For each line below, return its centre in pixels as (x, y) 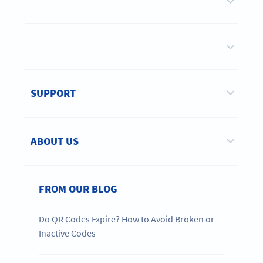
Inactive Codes (68, 233)
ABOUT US (55, 141)
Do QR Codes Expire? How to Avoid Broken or (127, 219)
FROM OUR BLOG (78, 188)
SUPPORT (53, 93)
